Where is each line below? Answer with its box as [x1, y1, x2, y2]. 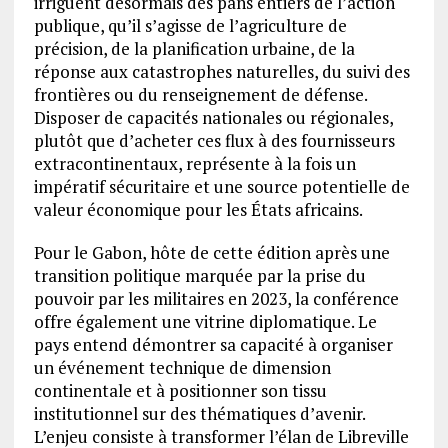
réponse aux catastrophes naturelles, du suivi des [33, 60, 410, 84]
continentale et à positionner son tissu [33, 379, 327, 403]
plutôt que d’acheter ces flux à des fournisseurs [33, 129, 395, 153]
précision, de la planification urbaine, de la [33, 37, 355, 61]
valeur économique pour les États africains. [33, 198, 363, 222]
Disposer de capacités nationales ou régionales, [33, 106, 393, 130]
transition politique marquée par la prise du [33, 264, 366, 288]
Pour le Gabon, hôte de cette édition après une [33, 241, 390, 265]
